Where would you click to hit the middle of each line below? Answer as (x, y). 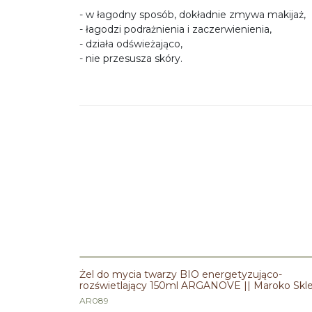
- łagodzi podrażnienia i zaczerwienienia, (175, 29)
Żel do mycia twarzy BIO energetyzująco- (181, 274)
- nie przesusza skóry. (131, 58)
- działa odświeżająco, (131, 44)
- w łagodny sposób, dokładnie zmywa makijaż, (193, 15)
